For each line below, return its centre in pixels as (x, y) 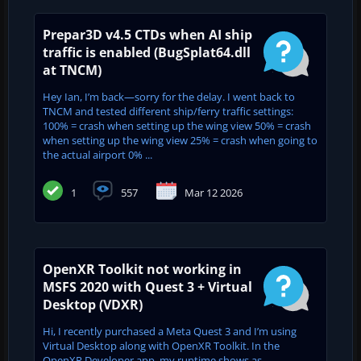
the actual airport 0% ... (98, 154)
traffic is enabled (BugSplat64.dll (147, 52)
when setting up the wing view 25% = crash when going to (180, 140)
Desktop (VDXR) (93, 304)
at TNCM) (72, 70)
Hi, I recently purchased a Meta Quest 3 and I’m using (170, 331)
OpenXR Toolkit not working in (142, 269)
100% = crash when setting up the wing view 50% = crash (177, 125)
